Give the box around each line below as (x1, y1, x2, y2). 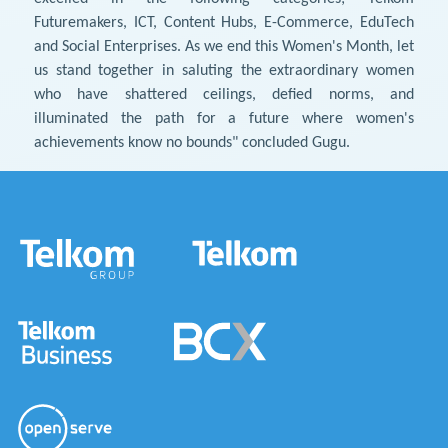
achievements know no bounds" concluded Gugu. (34, 134, 350, 151)
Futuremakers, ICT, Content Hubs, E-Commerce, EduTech (34, 14, 414, 31)
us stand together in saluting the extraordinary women (34, 62, 414, 79)
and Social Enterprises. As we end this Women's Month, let (34, 38, 414, 55)
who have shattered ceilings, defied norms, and (34, 86, 414, 103)
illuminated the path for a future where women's (34, 110, 414, 127)
